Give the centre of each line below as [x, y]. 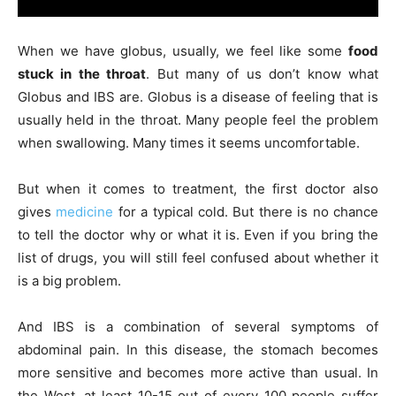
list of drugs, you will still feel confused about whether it [198, 257]
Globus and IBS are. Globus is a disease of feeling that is [198, 96]
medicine [85, 211]
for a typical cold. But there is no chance [246, 211]
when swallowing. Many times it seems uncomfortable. [189, 142]
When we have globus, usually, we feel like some [183, 50]
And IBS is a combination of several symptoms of [198, 326]
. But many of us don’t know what [263, 73]
